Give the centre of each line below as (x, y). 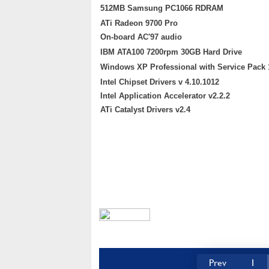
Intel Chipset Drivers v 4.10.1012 (160, 82)
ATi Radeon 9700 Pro (139, 23)
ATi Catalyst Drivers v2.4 (145, 110)
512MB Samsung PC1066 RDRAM (162, 8)
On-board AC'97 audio (141, 37)
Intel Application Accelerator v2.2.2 (165, 96)
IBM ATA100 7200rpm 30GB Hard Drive (171, 52)
